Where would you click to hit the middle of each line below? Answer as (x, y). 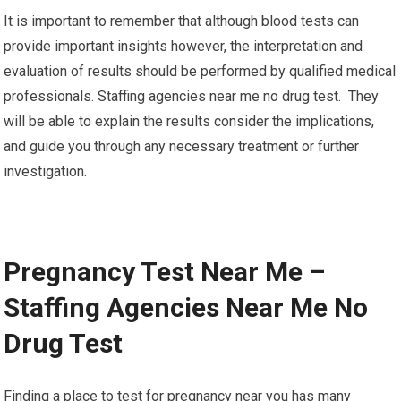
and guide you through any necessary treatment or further (182, 146)
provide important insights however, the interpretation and (183, 46)
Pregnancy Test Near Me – (165, 272)
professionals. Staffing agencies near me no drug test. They (192, 96)
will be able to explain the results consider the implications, (189, 121)
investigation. (46, 171)
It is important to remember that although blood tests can (182, 21)
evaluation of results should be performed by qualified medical (200, 71)
